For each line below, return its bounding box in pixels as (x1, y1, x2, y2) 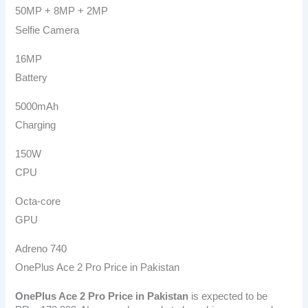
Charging (15, 120, 56, 131)
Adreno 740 (15, 243, 67, 255)
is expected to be (188, 291, 268, 302)
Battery (15, 71, 48, 83)
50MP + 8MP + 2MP (15, 5, 109, 17)
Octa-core (15, 196, 61, 208)
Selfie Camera (15, 24, 80, 36)
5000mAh (15, 100, 59, 112)
